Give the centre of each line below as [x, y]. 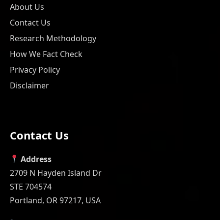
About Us [27, 7]
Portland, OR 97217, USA [55, 200]
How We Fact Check [46, 54]
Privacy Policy [35, 69]
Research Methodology [53, 38]
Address [36, 159]
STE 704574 [31, 186]
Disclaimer [29, 85]
